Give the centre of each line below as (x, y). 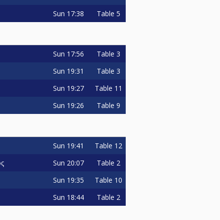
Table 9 (109, 106)
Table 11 (109, 88)
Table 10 (109, 180)
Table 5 (109, 14)
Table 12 (109, 146)
